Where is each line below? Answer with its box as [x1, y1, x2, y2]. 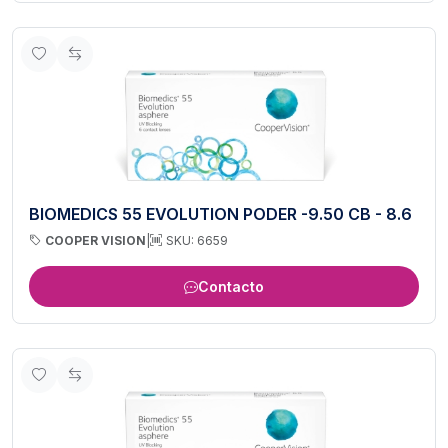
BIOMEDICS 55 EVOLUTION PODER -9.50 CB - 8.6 [29, 203, 412, 224]
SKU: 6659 [166, 232, 228, 248]
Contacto [198, 277, 264, 295]
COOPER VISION [45, 232, 146, 248]
